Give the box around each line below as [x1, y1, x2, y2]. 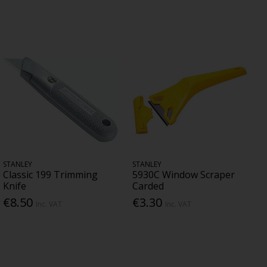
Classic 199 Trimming [2, 167, 98, 181]
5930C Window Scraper [132, 167, 235, 181]
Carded [132, 179, 164, 193]
